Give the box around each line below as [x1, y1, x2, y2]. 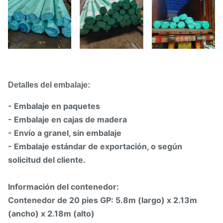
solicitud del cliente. [8, 154, 86, 165]
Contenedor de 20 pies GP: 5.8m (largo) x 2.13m [8, 195, 197, 205]
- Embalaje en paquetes [8, 101, 100, 111]
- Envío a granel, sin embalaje [8, 127, 121, 138]
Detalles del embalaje [8, 80, 88, 89]
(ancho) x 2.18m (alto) [8, 208, 95, 219]
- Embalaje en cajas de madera [8, 114, 127, 124]
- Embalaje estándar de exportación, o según [8, 141, 182, 151]
